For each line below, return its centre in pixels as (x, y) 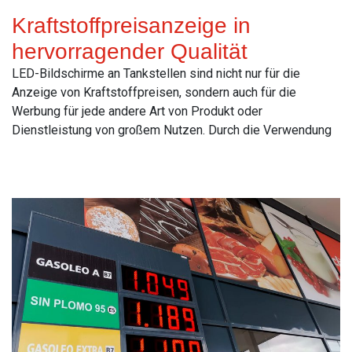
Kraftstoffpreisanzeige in (131, 25)
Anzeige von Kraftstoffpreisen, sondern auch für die (154, 92)
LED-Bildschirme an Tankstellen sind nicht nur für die (156, 73)
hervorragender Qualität (130, 51)
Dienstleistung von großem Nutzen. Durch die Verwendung (172, 130)
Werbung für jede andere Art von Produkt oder (137, 111)
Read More (42, 164)
